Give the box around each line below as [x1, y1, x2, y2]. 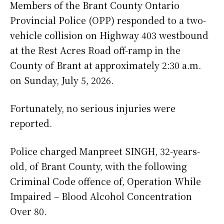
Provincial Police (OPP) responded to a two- [10, 13, 206, 26]
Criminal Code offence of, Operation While [10, 174, 201, 187]
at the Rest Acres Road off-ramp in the [10, 43, 180, 56]
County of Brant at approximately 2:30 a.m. [10, 58, 201, 71]
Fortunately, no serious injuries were [10, 101, 175, 114]
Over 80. [10, 204, 46, 217]
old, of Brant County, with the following [10, 159, 187, 172]
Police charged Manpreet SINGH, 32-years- [10, 144, 200, 157]
